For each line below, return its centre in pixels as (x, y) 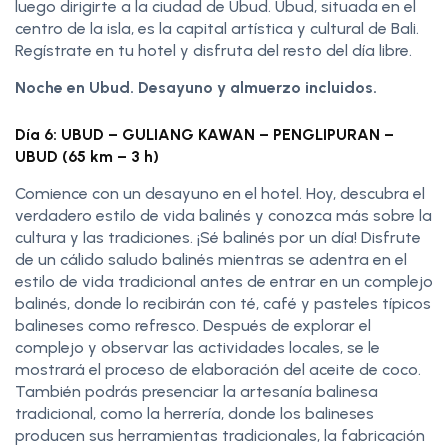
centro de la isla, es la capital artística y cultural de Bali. (217, 28)
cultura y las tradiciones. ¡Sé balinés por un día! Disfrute (218, 237)
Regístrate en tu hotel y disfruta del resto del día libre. (213, 50)
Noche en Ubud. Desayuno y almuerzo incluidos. (198, 87)
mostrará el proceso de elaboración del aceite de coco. (218, 369)
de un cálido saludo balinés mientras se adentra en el (211, 259)
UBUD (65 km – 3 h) (87, 156)
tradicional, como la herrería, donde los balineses (194, 413)
